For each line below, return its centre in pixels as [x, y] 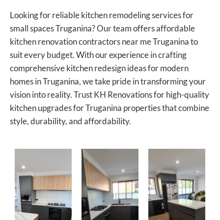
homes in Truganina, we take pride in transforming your [108, 81]
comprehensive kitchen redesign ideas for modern [99, 68]
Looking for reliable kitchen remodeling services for [102, 15]
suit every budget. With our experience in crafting [98, 55]
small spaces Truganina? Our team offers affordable [102, 28]
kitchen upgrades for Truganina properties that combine [110, 108]
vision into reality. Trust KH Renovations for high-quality [110, 94]
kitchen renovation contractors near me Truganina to [104, 41]
